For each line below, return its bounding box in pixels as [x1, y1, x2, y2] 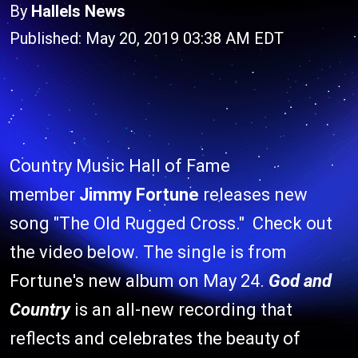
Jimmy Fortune [79, 185, 199, 205]
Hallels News [31, 2, 125, 21]
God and [268, 271, 332, 291]
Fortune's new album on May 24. [10, 271, 268, 291]
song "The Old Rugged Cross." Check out [10, 213, 332, 233]
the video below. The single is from [10, 242, 287, 262]
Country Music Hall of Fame [10, 156, 230, 176]
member [10, 185, 79, 205]
